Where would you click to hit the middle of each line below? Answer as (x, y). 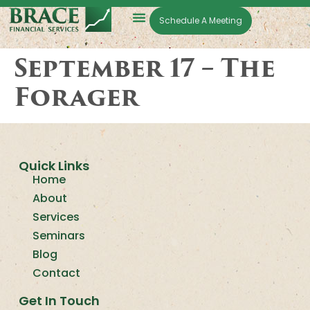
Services (56, 217)
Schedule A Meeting (200, 20)
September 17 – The (145, 68)
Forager (76, 97)
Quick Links (54, 166)
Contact (56, 273)
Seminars (58, 236)
